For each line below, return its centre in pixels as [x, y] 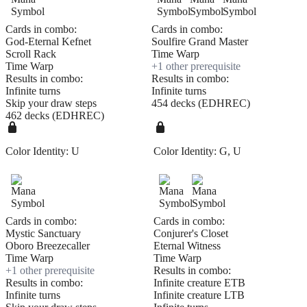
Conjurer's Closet [191, 234]
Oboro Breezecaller [48, 246]
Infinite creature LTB [199, 295]
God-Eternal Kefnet [48, 42]
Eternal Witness [187, 246]
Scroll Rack [31, 54]
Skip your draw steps [51, 103]
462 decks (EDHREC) [55, 116]
